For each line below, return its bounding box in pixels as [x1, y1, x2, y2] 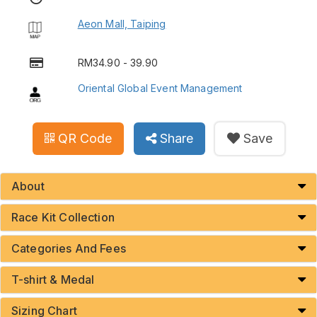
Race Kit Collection [11, 210, 115, 225]
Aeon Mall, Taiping [77, 18, 166, 30]
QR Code [57, 131, 112, 146]
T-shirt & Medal [11, 272, 95, 287]
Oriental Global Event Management [77, 82, 243, 95]
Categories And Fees [11, 241, 126, 256]
